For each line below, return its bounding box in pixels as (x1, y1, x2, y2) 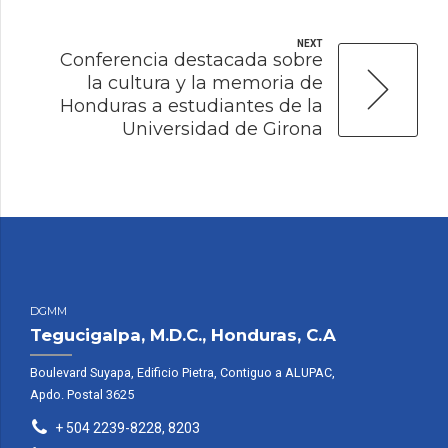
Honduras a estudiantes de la (60, 95, 323, 118)
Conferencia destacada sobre (60, 49, 323, 72)
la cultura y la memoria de (87, 72, 323, 95)
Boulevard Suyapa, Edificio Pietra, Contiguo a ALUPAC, (30, 364, 335, 380)
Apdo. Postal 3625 (30, 386, 134, 402)
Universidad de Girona (122, 118, 323, 141)
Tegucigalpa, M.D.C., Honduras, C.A (30, 325, 336, 346)
